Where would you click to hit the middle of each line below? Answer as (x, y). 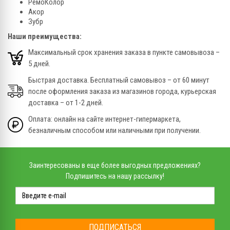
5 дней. (39, 63)
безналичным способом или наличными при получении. (114, 130)
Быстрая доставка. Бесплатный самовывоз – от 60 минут (119, 80)
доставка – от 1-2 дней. (66, 102)
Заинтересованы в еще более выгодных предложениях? (115, 165)
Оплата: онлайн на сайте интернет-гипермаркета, (104, 119)
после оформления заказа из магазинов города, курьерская (122, 91)
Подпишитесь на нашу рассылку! (115, 176)
